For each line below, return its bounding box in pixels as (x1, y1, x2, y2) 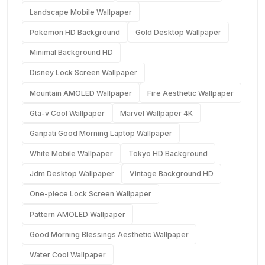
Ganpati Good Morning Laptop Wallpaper (30, 128, 172, 138)
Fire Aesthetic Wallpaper (147, 88, 234, 98)
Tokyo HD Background (128, 149, 208, 159)
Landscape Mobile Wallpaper (30, 7, 132, 17)
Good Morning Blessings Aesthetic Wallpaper (30, 230, 189, 239)
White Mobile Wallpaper (30, 149, 113, 159)
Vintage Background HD (130, 169, 214, 179)
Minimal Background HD (30, 48, 113, 57)
